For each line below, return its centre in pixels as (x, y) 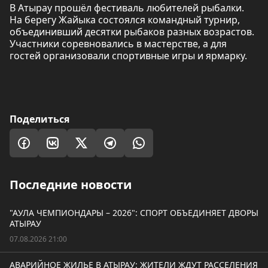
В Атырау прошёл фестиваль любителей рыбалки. (127, 8)
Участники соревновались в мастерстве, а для (118, 44)
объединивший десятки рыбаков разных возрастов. (132, 32)
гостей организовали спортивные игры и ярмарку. (128, 56)
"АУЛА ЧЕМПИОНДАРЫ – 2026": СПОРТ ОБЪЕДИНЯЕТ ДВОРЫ (134, 213)
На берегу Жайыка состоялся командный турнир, (125, 20)
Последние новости (71, 185)
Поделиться (39, 119)
